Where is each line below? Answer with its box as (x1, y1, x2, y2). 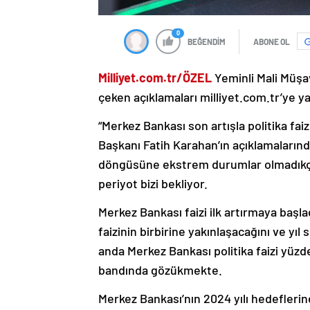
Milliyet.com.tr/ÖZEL (98, 69, 212, 85)
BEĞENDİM (188, 36, 226, 46)
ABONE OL (253, 36, 290, 46)
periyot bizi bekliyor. (98, 175, 208, 191)
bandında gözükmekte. (98, 262, 222, 277)
